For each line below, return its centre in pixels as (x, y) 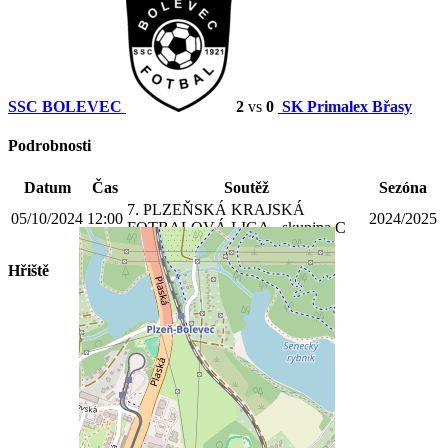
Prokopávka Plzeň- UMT (224, 312)
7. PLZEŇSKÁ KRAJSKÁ (216, 210)
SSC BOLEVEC (65, 106)
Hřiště (28, 270)
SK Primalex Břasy (347, 106)
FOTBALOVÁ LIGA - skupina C (236, 228)
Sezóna (403, 188)
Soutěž (246, 188)
